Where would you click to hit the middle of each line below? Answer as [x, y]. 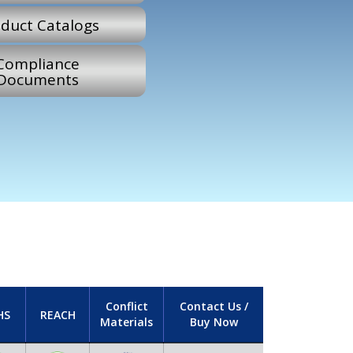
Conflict [126, 307]
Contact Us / [214, 307]
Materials [126, 322]
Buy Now [214, 322]
